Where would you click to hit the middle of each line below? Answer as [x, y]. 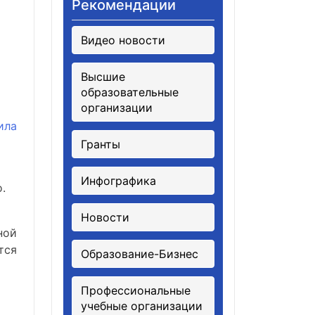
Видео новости [123, 40]
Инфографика [118, 181]
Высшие [103, 77]
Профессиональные [136, 290]
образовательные [130, 92]
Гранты [101, 144]
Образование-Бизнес [140, 254]
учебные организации [142, 306]
